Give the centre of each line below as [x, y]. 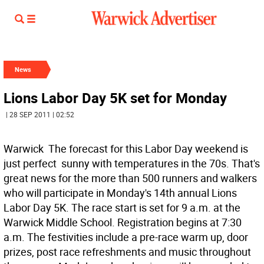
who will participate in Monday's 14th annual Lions [120, 193]
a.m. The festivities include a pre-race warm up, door [126, 237]
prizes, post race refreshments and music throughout [127, 252]
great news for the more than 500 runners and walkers [130, 178]
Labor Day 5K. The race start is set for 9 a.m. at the [122, 207]
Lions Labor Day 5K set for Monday [115, 98]
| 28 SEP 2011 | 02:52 [40, 114]
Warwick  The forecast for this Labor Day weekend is [126, 148]
